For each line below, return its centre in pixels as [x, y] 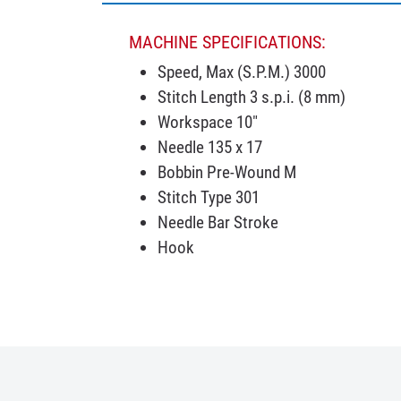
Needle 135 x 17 [210, 148]
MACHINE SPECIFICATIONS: [227, 43]
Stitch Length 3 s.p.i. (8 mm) [252, 98]
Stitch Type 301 [209, 198]
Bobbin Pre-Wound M [227, 173]
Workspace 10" [209, 123]
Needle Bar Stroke [218, 223]
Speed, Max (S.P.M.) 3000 [242, 73]
